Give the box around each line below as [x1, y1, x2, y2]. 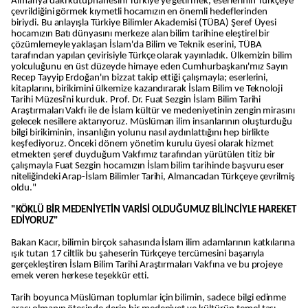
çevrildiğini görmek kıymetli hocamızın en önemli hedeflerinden [11, 7, 267, 17]
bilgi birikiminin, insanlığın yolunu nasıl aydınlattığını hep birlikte [11, 128, 269, 138]
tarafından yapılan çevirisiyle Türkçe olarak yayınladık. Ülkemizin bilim [11, 51, 293, 61]
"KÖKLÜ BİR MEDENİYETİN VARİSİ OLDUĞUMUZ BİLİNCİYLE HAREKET [11, 205, 296, 215]
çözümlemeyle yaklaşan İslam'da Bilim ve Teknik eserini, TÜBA [11, 40, 262, 50]
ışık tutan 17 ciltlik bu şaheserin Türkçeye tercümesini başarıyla [11, 249, 265, 259]
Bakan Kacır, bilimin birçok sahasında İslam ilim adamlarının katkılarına [11, 238, 296, 248]
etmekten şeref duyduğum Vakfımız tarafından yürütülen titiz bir [11, 150, 275, 160]
